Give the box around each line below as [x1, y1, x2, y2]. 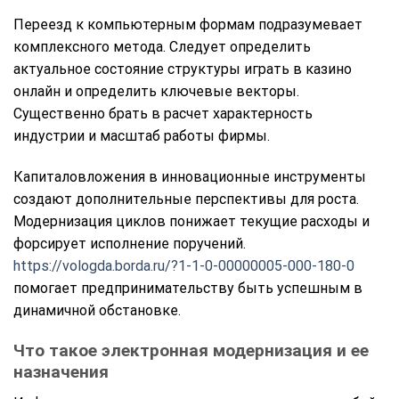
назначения [13, 361, 109, 382]
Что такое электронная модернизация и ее [13, 339, 369, 361]
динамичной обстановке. [13, 302, 181, 320]
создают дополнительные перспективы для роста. [13, 191, 359, 208]
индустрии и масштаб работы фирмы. [13, 127, 270, 145]
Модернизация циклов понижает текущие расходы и [13, 213, 370, 231]
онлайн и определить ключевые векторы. [13, 83, 299, 101]
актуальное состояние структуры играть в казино [13, 61, 352, 78]
